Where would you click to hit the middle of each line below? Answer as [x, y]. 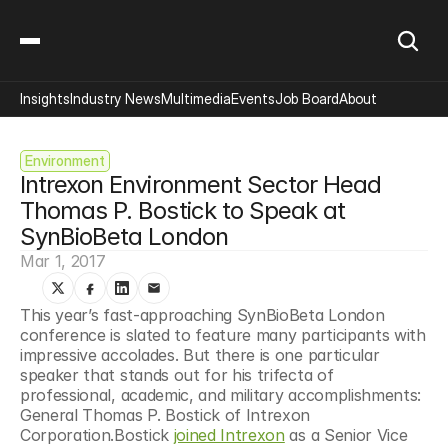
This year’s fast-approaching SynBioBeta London [202, 315]
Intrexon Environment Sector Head [201, 184]
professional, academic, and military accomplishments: [221, 395]
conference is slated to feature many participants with [223, 335]
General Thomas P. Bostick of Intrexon [165, 415]
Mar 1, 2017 [63, 261]
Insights [45, 98]
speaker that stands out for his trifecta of [177, 375]
